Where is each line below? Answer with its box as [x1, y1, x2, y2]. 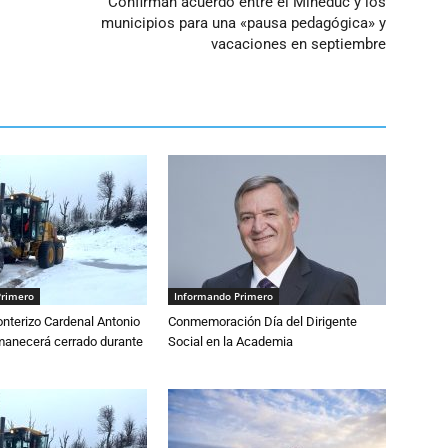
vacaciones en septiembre [211, 35, 386, 53]
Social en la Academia [168, 334, 293, 349]
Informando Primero [174, 289, 273, 303]
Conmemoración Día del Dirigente [168, 314, 357, 329]
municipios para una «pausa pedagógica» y [101, 14, 386, 32]
